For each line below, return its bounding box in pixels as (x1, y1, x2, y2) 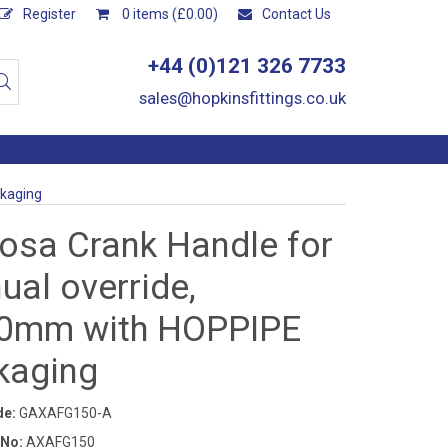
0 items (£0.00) (119, 6, 218, 22)
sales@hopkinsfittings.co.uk (139, 87, 346, 108)
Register (23, 6, 76, 22)
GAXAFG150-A (16, 405, 112, 421)
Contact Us (262, 6, 331, 22)
